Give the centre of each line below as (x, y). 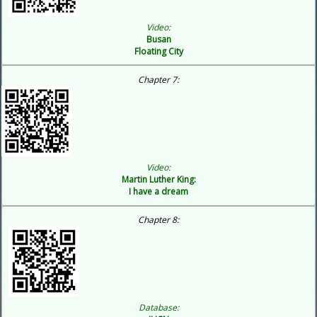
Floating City (158, 51)
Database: (158, 307)
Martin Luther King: (158, 179)
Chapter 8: (158, 220)
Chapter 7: (158, 80)
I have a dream (158, 191)
